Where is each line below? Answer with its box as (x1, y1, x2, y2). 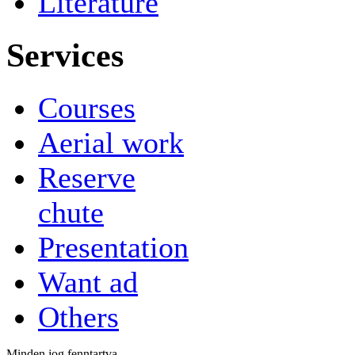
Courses (38, 90, 136, 124)
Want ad (38, 265, 138, 299)
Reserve (38, 160, 136, 194)
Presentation (38, 230, 189, 264)
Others (38, 300, 119, 334)
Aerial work (38, 125, 184, 159)
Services (6, 36, 124, 74)
